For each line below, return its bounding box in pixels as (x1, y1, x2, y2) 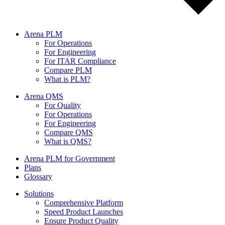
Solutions (24, 189, 54, 198)
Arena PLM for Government (24, 154, 115, 163)
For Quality (44, 101, 81, 110)
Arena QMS (24, 92, 63, 101)
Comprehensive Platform (44, 198, 123, 207)
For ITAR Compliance (44, 57, 116, 66)
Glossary (24, 172, 52, 181)
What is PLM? (44, 75, 90, 84)
